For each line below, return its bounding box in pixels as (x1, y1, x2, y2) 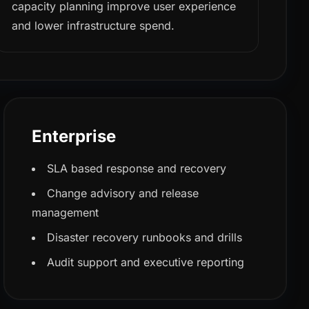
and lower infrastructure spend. (11, 19, 175, 32)
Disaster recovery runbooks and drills (47, 230, 243, 244)
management (32, 206, 99, 219)
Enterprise (32, 126, 117, 146)
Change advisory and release (47, 186, 199, 200)
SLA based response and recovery (47, 161, 227, 175)
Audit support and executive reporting (47, 255, 245, 269)
